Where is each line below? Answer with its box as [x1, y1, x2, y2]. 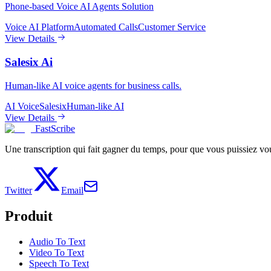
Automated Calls [74, 22, 138, 33]
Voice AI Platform [5, 22, 74, 33]
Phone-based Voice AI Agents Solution [5, 1, 154, 12]
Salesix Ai [5, 56, 53, 69]
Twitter [5, 184, 32, 195]
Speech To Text [29, 258, 89, 269]
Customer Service [138, 22, 206, 33]
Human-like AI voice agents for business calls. [5, 80, 181, 91]
